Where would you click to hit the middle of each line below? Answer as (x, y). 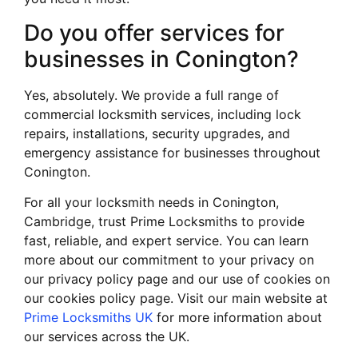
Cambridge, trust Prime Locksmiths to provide (164, 221)
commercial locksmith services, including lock (163, 114)
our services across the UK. (107, 336)
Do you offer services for (154, 32)
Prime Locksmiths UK (88, 317)
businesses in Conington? (161, 59)
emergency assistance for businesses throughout (172, 152)
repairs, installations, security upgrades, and (157, 133)
